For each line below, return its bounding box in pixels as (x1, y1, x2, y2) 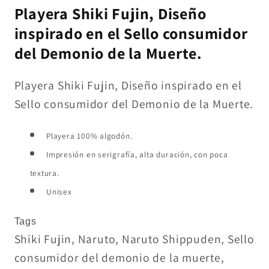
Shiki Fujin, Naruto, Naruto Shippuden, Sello (14, 231, 255, 247)
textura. (29, 167, 59, 178)
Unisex (46, 186, 72, 197)
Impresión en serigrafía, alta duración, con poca (46, 148, 228, 160)
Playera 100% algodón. (46, 130, 133, 141)
